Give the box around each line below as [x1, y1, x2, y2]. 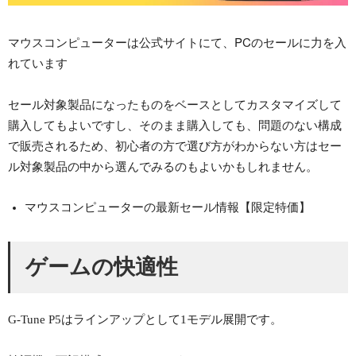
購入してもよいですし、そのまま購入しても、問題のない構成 [8, 115, 342, 133]
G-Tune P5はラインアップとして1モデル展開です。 [8, 312, 282, 326]
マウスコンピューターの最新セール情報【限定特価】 [25, 200, 311, 214]
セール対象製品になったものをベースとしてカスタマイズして [8, 95, 342, 112]
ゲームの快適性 [25, 255, 178, 280]
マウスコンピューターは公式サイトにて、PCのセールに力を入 [8, 33, 346, 50]
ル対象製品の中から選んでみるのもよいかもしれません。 [8, 157, 318, 174]
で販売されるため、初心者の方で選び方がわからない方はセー [8, 136, 342, 153]
